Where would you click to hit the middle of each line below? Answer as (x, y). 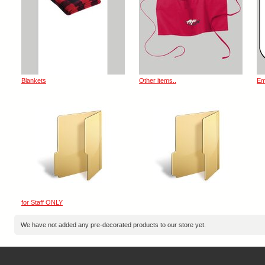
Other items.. (158, 80)
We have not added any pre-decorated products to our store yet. (113, 225)
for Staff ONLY (42, 202)
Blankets (34, 80)
